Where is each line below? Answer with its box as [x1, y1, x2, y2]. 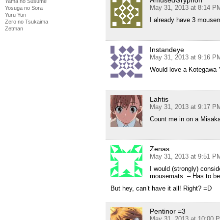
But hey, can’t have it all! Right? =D [110, 185, 212, 192]
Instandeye [150, 46, 184, 54]
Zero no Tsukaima [5, 19, 48, 25]
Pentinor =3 [150, 207, 186, 216]
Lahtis [150, 95, 168, 104]
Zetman [5, 26, 23, 31]
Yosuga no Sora [5, 5, 43, 11]
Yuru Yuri [5, 12, 26, 18]
